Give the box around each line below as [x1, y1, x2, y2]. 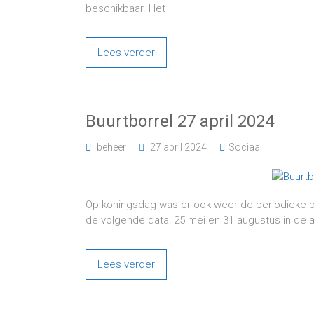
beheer [97, 142, 126, 153]
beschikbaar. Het [86, 2, 165, 15]
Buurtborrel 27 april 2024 [86, 111, 274, 131]
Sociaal [228, 142, 262, 153]
